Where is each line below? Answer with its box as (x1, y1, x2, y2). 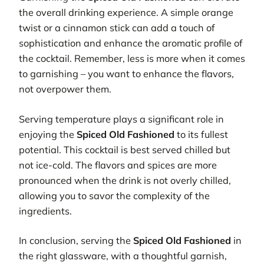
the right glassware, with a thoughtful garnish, (19, 249, 227, 262)
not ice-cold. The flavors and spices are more (19, 159, 217, 171)
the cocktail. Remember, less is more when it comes (19, 52, 245, 65)
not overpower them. (19, 83, 111, 95)
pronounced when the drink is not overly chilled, (19, 174, 231, 186)
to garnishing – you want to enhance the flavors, (19, 68, 234, 80)
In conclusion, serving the (19, 234, 133, 246)
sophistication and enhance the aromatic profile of (19, 37, 243, 49)
